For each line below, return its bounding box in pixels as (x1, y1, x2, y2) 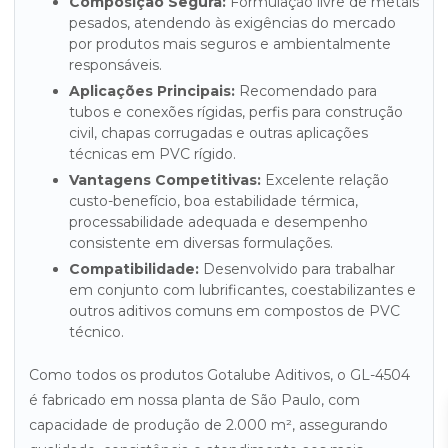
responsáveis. (69, 56, 162, 74)
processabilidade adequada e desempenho (69, 213, 368, 231)
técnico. (69, 323, 124, 341)
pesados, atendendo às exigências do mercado (69, 14, 396, 32)
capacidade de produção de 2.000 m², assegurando (29, 416, 388, 434)
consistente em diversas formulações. (69, 234, 333, 252)
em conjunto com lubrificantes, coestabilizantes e (69, 281, 416, 299)
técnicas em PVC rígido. (69, 145, 236, 163)
